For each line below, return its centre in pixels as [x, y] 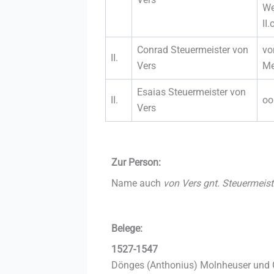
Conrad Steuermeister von [193, 50]
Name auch [137, 183]
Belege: [127, 228]
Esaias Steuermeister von [191, 92]
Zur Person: [136, 162]
